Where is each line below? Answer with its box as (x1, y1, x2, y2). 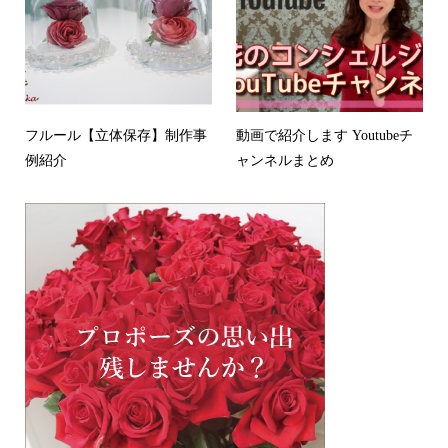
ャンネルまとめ (236, 152, 335, 168)
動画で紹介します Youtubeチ (236, 127, 414, 143)
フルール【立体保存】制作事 (24, 127, 207, 143)
